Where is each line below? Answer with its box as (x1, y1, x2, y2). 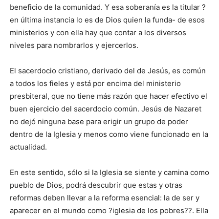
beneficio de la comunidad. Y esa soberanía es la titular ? (10, 2, 206, 12)
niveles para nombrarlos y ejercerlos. (10, 41, 138, 50)
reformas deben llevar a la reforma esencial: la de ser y (10, 193, 199, 203)
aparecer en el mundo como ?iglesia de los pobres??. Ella (10, 206, 208, 216)
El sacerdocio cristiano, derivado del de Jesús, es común (10, 66, 206, 76)
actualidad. (10, 142, 47, 152)
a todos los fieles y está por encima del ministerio (10, 79, 181, 88)
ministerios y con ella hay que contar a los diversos (10, 28, 186, 38)
